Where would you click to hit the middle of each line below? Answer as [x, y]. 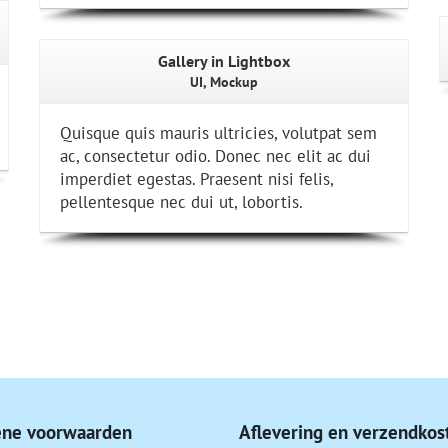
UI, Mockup [224, 82]
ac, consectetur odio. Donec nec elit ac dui [215, 156]
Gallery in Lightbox [224, 61]
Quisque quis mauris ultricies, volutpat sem [218, 133]
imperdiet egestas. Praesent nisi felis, [196, 179]
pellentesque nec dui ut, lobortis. [181, 202]
